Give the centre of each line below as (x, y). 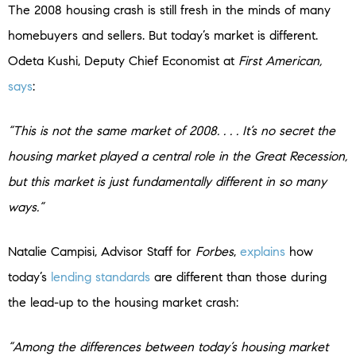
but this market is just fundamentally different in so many (167, 182)
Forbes (215, 252)
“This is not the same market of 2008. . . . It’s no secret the (172, 131)
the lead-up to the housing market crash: (123, 303)
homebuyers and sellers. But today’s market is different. (163, 36)
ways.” (26, 207)
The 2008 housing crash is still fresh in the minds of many (169, 10)
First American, (280, 61)
